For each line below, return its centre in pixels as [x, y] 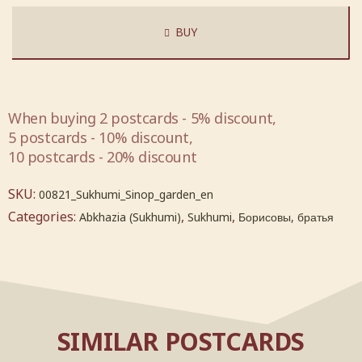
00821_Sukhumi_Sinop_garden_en [126, 194]
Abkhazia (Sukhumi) [130, 217]
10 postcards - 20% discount [103, 156]
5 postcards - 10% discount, [101, 137]
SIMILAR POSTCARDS [181, 341]
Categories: [44, 216]
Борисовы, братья [286, 217]
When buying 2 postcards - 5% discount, [142, 118]
